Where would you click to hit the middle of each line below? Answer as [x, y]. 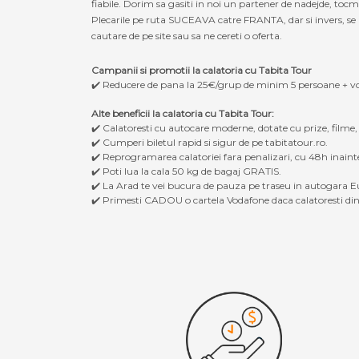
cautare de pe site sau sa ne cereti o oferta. [187, 35]
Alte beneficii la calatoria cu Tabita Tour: [183, 113]
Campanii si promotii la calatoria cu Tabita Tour [202, 70]
